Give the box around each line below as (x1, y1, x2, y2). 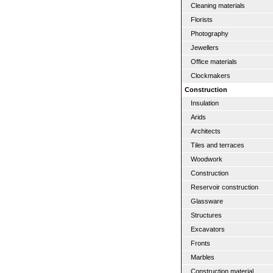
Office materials (191, 58, 237, 65)
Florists (191, 16, 213, 23)
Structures (191, 211, 222, 219)
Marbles (191, 253, 214, 261)
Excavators (191, 225, 225, 233)
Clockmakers (191, 72, 230, 79)
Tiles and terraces (191, 141, 244, 149)
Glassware (191, 197, 223, 205)
